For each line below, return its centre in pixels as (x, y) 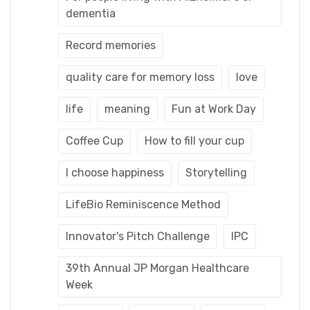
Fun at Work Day (214, 109)
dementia (91, 14)
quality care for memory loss (140, 77)
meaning (127, 109)
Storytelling (216, 173)
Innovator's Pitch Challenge (138, 237)
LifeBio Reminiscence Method (143, 205)
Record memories (111, 46)
